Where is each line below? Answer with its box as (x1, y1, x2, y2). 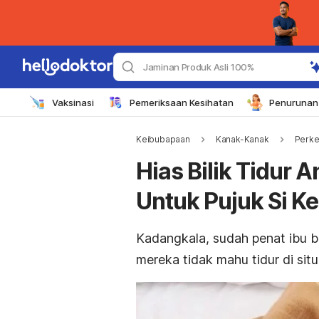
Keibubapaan (136, 134, 190, 145)
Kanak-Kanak (215, 134, 269, 145)
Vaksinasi (52, 96, 94, 108)
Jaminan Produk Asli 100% (143, 61, 254, 73)
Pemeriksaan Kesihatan (130, 96, 234, 108)
